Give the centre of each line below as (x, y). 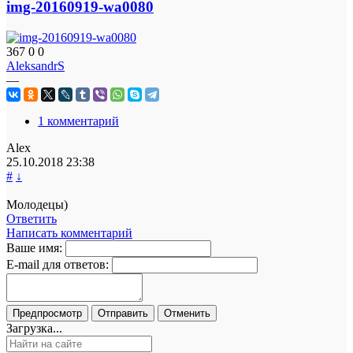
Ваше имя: (34, 247)
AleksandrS (35, 65)
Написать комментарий (69, 232)
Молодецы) (37, 204)
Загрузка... (34, 328)
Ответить (32, 218)
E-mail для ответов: (58, 264)
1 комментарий (78, 121)
